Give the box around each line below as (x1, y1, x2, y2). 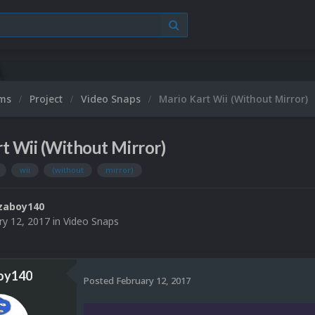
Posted (84, 274, 116, 287)
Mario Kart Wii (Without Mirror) (159, 92, 308, 105)
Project (30, 92, 65, 105)
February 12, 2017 (116, 274, 191, 287)
